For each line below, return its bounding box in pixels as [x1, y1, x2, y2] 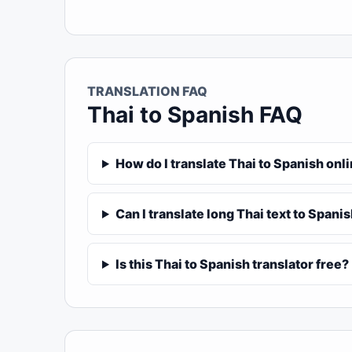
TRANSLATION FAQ [87, 83, 207, 99]
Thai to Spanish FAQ [87, 101, 302, 128]
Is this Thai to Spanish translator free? [115, 256, 349, 272]
